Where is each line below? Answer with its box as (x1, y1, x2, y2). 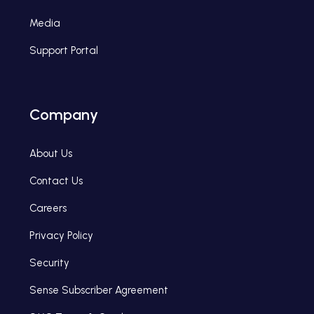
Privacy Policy (29, 228, 94, 242)
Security (29, 256, 70, 269)
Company (29, 104, 99, 124)
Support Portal (29, 43, 99, 57)
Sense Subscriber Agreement (29, 283, 169, 296)
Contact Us (29, 174, 83, 187)
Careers (29, 201, 67, 214)
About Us (29, 146, 73, 160)
